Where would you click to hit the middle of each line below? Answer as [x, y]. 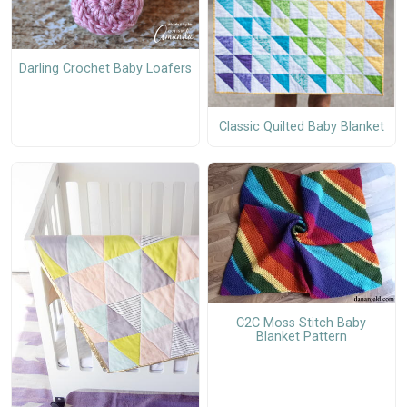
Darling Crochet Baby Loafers [105, 69]
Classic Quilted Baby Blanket [301, 126]
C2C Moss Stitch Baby [302, 323]
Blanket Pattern [301, 336]
